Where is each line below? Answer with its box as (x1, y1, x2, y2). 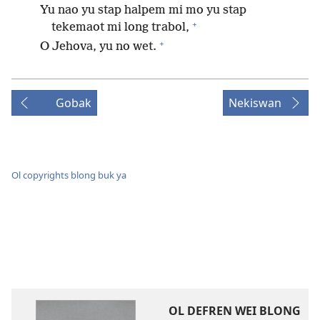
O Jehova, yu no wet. (40, 40, 156, 54)
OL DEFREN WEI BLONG (168, 302, 301, 319)
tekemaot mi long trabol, (51, 21, 189, 35)
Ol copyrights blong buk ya (11, 168, 126, 181)
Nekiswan (229, 95, 281, 111)
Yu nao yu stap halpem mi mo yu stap (40, 4, 246, 18)
